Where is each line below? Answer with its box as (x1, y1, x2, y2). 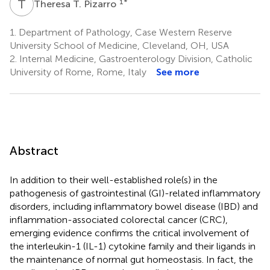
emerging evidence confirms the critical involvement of (10, 227, 249, 239)
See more (156, 66, 199, 78)
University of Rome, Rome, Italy (10, 66, 146, 78)
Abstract (10, 143, 58, 158)
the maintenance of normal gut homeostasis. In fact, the (10, 253, 253, 265)
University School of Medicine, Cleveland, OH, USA (10, 39, 229, 51)
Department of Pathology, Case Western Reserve (16, 26, 232, 38)
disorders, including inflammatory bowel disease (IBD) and (10, 200, 258, 212)
